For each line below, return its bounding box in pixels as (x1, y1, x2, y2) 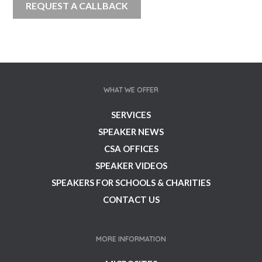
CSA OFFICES (104, 143, 158, 154)
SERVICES (111, 109, 151, 120)
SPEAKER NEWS (98, 126, 164, 137)
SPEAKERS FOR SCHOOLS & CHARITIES (51, 177, 211, 188)
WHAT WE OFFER (104, 85, 158, 95)
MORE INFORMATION (96, 235, 166, 244)
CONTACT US (102, 194, 160, 205)
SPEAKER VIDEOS (95, 160, 167, 171)
